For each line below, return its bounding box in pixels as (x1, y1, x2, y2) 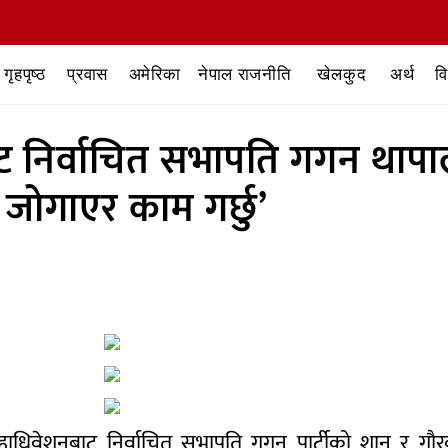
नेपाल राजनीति (197, 62, 292, 86)
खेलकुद (317, 62, 367, 86)
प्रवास (67, 62, 109, 86)
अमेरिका (128, 62, 181, 86)
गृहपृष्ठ (4, 62, 46, 86)
